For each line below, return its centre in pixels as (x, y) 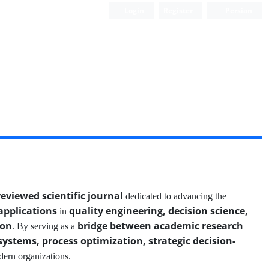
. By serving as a (45, 226)
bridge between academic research (160, 226)
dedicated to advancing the (175, 196)
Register (178, 11)
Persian (238, 11)
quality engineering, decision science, (159, 211)
